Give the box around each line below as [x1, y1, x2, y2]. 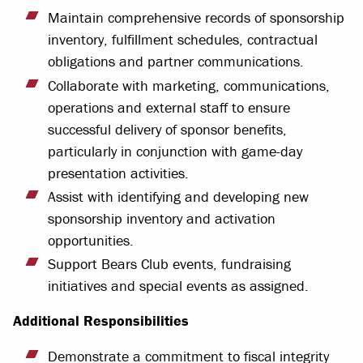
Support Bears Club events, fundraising [48, 254, 291, 273]
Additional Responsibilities [13, 311, 193, 330]
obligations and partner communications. [48, 52, 308, 71]
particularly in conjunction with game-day [48, 141, 302, 160]
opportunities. [48, 230, 134, 250]
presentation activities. [48, 163, 189, 182]
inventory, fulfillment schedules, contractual [48, 30, 318, 49]
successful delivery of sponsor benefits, [48, 119, 287, 139]
